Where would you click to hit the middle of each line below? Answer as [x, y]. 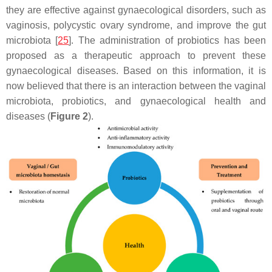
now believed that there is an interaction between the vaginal [136, 86]
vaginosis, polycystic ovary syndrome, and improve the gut [136, 25]
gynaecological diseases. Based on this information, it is [136, 71]
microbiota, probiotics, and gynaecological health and [136, 101]
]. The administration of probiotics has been [168, 41]
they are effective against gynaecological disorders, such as [136, 10]
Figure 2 [69, 117]
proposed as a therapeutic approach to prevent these [136, 56]
